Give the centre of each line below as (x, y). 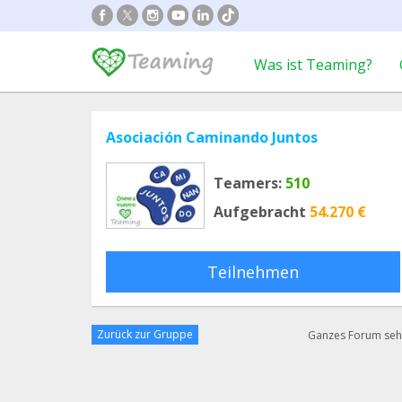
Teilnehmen (253, 272)
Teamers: (248, 183)
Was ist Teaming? (313, 65)
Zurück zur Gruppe (145, 334)
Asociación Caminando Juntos (212, 137)
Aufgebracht (260, 212)
